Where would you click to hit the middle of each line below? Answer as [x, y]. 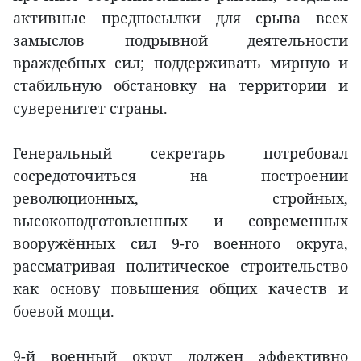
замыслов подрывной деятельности [180, 41]
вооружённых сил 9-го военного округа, [180, 244]
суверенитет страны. [90, 108]
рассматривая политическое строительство [180, 266]
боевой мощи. [64, 311]
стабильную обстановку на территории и [180, 86]
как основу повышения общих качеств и [180, 289]
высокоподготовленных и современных [180, 221]
